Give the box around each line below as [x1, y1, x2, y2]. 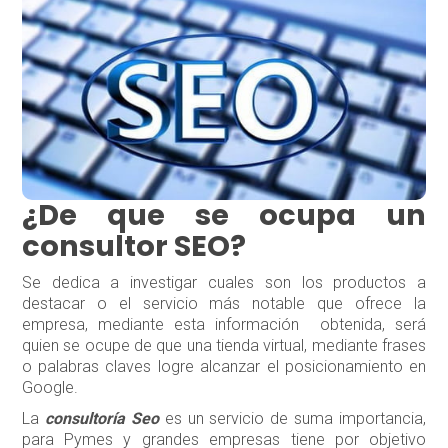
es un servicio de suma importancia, [158, 408, 427, 428]
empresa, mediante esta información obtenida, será [21, 314, 427, 334]
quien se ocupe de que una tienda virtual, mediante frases [21, 335, 427, 355]
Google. [21, 377, 78, 397]
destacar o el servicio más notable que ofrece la [21, 293, 427, 313]
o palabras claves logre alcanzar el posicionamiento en [21, 356, 427, 376]
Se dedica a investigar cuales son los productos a [21, 272, 427, 292]
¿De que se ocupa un [21, 194, 427, 235]
